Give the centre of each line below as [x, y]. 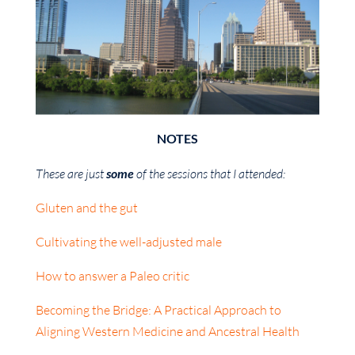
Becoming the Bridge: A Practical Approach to [158, 309]
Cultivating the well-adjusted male [128, 241]
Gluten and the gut [86, 207]
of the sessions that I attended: [209, 173]
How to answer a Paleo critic [112, 275]
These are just [71, 173]
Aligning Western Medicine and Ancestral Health [167, 331]
